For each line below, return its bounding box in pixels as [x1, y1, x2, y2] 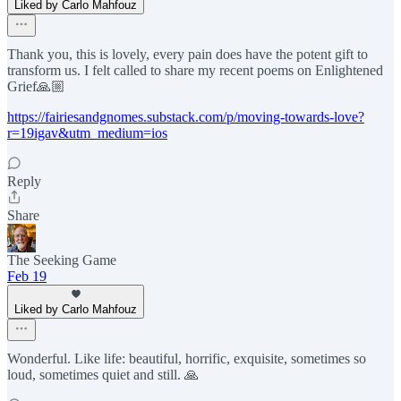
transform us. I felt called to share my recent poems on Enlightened [7, 63, 383, 79]
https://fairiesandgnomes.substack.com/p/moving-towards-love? [7, 109, 364, 125]
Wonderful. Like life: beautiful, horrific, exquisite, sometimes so [7, 351, 366, 367]
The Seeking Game [7, 252, 116, 269]
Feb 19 [7, 269, 47, 285]
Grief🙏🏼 [7, 79, 65, 95]
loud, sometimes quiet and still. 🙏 [7, 367, 199, 383]
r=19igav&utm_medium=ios [7, 125, 167, 141]
